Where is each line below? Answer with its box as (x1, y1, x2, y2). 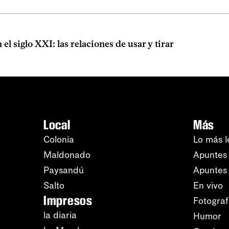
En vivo (193, 180, 223, 191)
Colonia (43, 134, 74, 145)
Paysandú (43, 165, 84, 176)
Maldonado (43, 149, 90, 161)
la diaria (43, 210, 77, 221)
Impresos (43, 193, 93, 208)
